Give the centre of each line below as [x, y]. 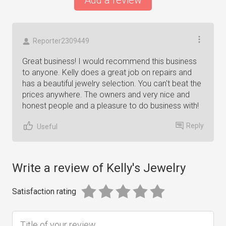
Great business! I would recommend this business [109, 61]
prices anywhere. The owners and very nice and [106, 95]
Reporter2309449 [61, 41]
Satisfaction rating [44, 191]
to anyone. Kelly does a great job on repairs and [107, 72]
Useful [47, 126]
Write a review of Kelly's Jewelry [99, 168]
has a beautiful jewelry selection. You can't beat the [112, 83]
